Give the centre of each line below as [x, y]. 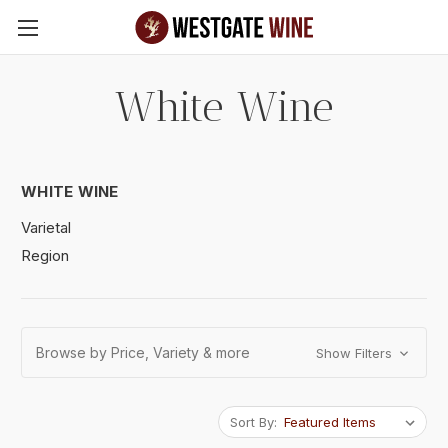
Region [45, 255]
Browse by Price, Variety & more [143, 352]
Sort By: [253, 421]
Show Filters [355, 352]
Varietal [46, 227]
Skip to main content [224, 40]
